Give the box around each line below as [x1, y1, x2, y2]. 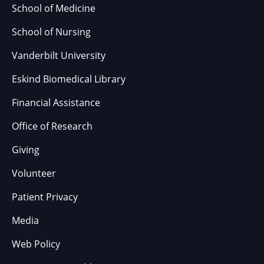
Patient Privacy [12, 190, 78, 203]
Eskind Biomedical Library [12, 72, 126, 85]
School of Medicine [12, 2, 95, 15]
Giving [12, 143, 39, 156]
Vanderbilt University [12, 49, 105, 62]
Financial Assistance [12, 96, 100, 109]
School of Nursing [12, 25, 91, 38]
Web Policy [12, 237, 60, 250]
